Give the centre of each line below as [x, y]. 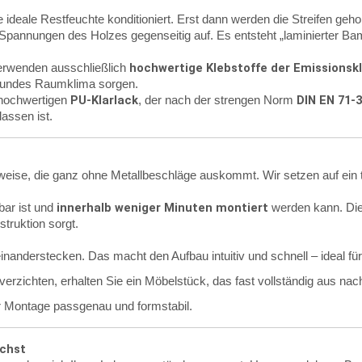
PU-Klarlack [104, 100]
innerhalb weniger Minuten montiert [162, 208]
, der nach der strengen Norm [217, 100]
